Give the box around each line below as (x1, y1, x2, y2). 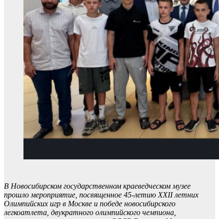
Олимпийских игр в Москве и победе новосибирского (4, 199, 175, 208)
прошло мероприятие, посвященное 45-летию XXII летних (4, 191, 198, 199)
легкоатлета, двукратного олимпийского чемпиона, (4, 208, 176, 217)
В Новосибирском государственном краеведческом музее (4, 182, 191, 190)
